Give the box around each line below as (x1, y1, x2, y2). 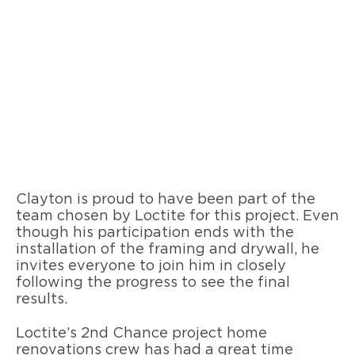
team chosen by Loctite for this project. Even (16, 209, 339, 224)
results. (16, 292, 67, 307)
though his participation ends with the (16, 226, 294, 241)
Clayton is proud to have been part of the (16, 193, 315, 208)
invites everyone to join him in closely (16, 259, 286, 274)
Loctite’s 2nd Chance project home (16, 326, 267, 342)
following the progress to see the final (16, 276, 290, 291)
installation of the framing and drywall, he (16, 242, 319, 258)
